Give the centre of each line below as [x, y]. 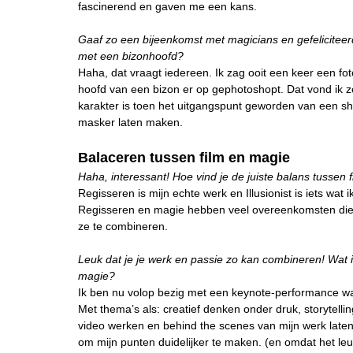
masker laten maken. [130, 122]
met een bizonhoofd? [131, 56]
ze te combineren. [123, 226]
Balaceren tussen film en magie [184, 158]
